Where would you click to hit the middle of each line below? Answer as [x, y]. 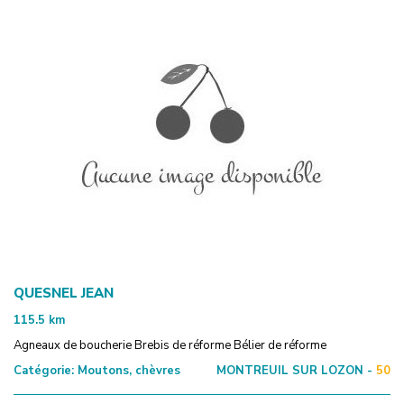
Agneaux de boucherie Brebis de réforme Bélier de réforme [170, 345]
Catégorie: [44, 370]
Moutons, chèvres [127, 370]
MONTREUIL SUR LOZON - [294, 370]
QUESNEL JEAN [64, 293]
